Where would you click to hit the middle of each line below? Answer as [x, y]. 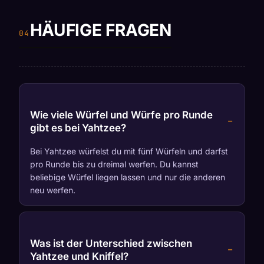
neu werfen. [53, 190]
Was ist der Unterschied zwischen [111, 243]
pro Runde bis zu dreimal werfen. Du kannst [114, 164]
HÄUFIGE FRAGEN [100, 30]
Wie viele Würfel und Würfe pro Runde [121, 115]
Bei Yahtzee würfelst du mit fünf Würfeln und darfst [129, 151]
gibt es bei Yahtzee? [78, 128]
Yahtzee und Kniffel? [79, 256]
